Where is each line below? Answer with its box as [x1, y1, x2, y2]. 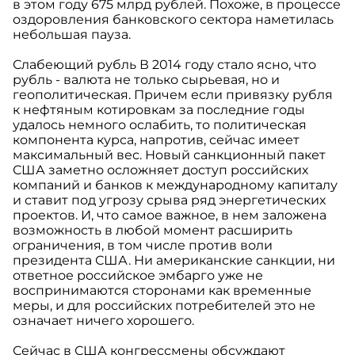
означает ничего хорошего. [13, 313, 194, 329]
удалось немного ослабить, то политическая [13, 117, 307, 133]
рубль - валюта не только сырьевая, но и [13, 72, 280, 88]
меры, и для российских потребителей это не [13, 298, 315, 314]
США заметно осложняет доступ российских [13, 162, 308, 178]
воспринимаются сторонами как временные [13, 283, 311, 299]
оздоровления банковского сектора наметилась [13, 12, 334, 28]
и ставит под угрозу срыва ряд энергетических [13, 193, 326, 208]
